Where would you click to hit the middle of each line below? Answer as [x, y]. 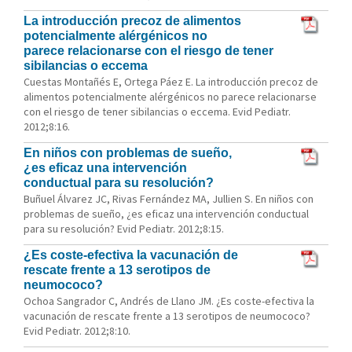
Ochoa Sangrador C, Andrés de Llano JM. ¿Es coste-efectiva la [169, 301]
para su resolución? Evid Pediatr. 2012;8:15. [124, 229]
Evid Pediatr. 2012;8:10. [77, 331]
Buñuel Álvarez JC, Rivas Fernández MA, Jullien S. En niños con [169, 199]
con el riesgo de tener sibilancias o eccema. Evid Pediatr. [157, 112]
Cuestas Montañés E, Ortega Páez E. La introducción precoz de [171, 82]
